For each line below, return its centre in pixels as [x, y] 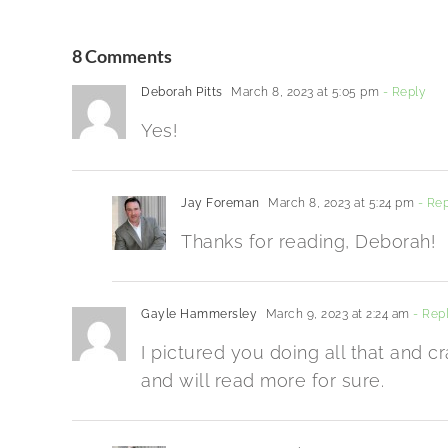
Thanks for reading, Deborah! [308, 242]
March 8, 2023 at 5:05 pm [303, 92]
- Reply [402, 92]
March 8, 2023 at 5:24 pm [339, 203]
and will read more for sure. [262, 381]
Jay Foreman [220, 203]
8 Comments [122, 56]
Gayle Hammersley [199, 314]
